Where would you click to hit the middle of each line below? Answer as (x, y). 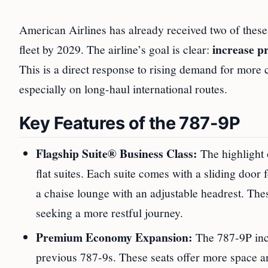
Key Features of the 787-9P (130, 123)
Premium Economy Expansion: (114, 237)
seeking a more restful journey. (109, 212)
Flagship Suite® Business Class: (117, 153)
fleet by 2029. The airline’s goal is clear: (116, 49)
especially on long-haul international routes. (123, 89)
